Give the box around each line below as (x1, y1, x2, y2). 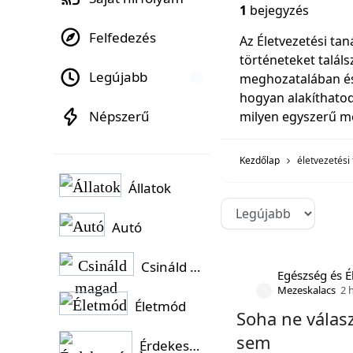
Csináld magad (190, 258, 201, 276)
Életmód (135, 297, 186, 315)
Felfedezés (89, 28, 156, 46)
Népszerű (89, 107, 150, 125)
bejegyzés (247, 2, 310, 19)
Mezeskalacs (277, 283, 336, 297)
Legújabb (89, 68, 147, 86)
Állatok (128, 179, 171, 197)
